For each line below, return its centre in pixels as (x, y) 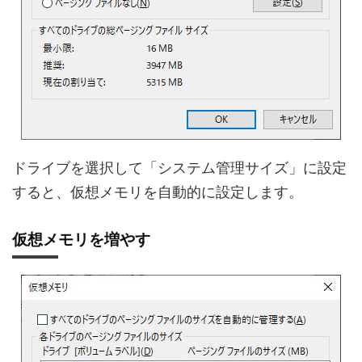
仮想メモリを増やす (81, 239)
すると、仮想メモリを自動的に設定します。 (158, 192)
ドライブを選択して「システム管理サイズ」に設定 (179, 167)
